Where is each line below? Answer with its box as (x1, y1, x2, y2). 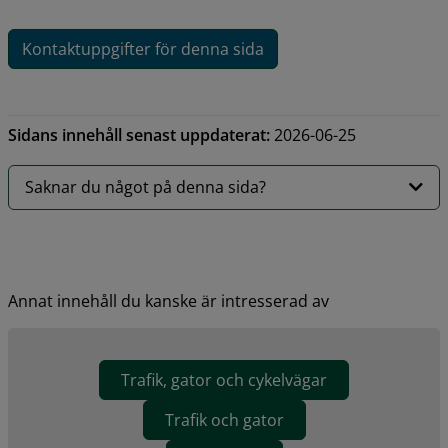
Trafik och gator (164, 408, 284, 431)
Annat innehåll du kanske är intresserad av (8, 289, 329, 312)
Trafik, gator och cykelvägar (121, 368, 327, 391)
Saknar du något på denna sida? (25, 176, 266, 199)
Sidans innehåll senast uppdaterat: (8, 123, 270, 146)
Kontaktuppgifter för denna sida (21, 37, 264, 60)
